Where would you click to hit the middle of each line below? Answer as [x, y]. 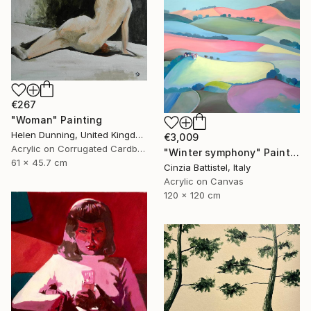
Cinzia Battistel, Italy [207, 167]
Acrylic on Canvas [204, 181]
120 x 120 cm [192, 195]
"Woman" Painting [57, 120]
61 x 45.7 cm [39, 163]
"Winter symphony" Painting [294, 152]
